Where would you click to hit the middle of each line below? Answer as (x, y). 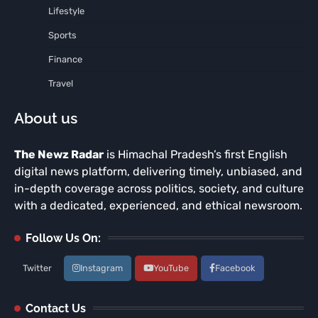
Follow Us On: (63, 238)
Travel (61, 83)
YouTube (171, 268)
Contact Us (56, 308)
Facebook (235, 268)
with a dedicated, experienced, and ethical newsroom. (158, 205)
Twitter (37, 268)
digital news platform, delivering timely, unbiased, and (158, 171)
